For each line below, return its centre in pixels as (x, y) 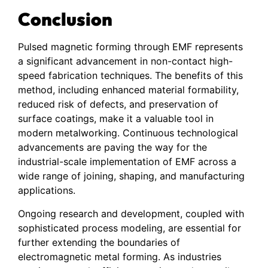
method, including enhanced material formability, (128, 90)
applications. (47, 191)
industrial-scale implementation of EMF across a (127, 162)
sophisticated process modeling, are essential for (130, 228)
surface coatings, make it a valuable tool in (116, 119)
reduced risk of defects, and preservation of (118, 104)
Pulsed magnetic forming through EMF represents (130, 47)
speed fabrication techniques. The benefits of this (130, 76)
